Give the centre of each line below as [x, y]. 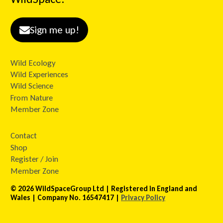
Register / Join [34, 159]
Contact [24, 136]
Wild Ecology [33, 63]
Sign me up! [55, 30]
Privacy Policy [143, 198]
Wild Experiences [39, 75]
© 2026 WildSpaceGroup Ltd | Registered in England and [104, 189]
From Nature [32, 98]
